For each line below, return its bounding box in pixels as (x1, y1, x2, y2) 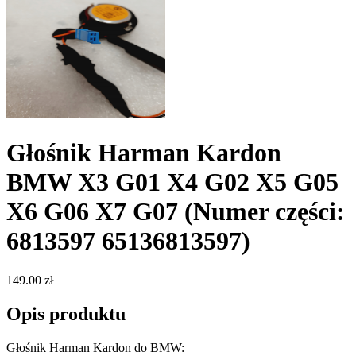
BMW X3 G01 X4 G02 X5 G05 (6, 168, 339, 197)
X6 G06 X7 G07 (6, 197, 184, 226)
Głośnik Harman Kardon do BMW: (6, 340, 184, 354)
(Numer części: (184, 197, 345, 226)
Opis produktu (6, 303, 126, 324)
